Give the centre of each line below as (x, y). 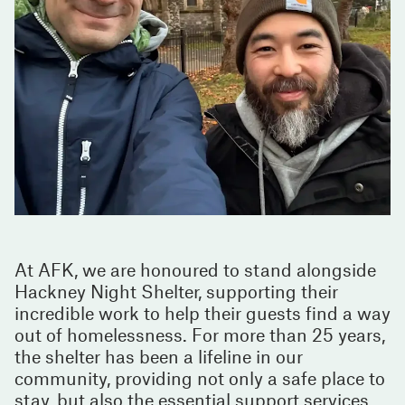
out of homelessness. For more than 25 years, (200, 334)
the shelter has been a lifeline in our (159, 356)
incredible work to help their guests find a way (202, 312)
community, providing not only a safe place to (200, 377)
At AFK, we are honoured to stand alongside (195, 269)
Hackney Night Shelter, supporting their (176, 291)
